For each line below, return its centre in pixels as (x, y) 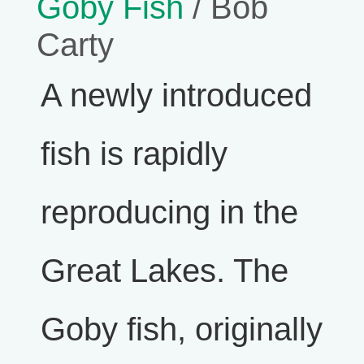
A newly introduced (176, 95)
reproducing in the (169, 212)
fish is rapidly (134, 154)
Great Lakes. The (165, 271)
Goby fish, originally (182, 329)
